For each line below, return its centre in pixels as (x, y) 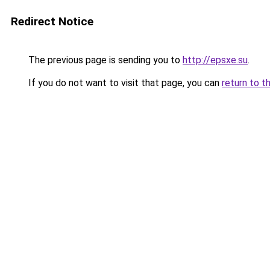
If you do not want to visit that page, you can (124, 83)
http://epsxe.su (215, 60)
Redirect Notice (52, 21)
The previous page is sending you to (104, 60)
